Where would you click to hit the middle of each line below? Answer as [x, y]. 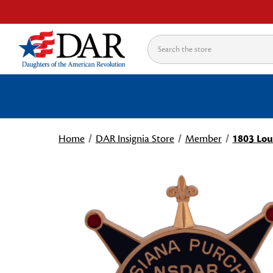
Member [203, 139]
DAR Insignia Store [135, 139]
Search [162, 42]
